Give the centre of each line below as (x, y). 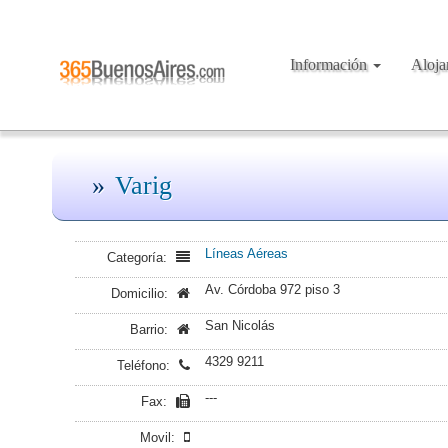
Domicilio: (141, 293)
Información (331, 64)
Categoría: (139, 257)
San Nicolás (240, 325)
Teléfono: (145, 365)
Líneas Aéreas (246, 253)
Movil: (159, 437)
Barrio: (151, 329)
